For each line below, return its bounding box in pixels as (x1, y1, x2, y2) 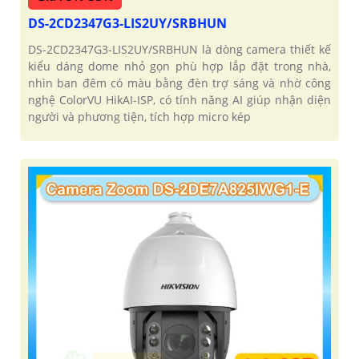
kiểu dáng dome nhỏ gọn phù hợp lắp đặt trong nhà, (28, 58, 331, 74)
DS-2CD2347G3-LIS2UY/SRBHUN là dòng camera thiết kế (28, 41, 331, 57)
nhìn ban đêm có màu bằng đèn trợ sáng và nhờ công (28, 75, 331, 91)
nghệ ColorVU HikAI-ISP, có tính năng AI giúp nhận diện (28, 91, 331, 107)
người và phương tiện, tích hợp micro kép (28, 108, 251, 124)
